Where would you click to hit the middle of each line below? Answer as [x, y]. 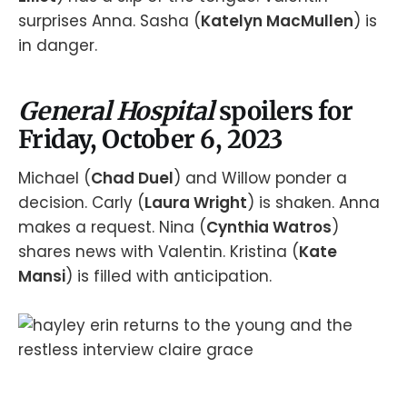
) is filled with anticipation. [169, 276]
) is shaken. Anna [313, 202]
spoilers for [286, 111]
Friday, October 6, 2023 [151, 139]
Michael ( [55, 178]
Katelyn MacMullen [277, 20]
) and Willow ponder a [260, 178]
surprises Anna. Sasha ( [109, 20]
